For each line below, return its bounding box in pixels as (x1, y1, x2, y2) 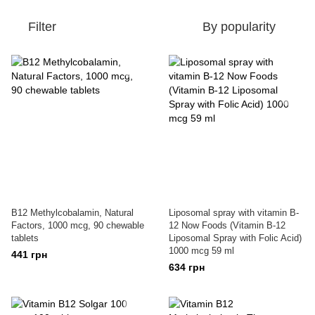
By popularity (202, 20, 276, 34)
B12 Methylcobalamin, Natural (11, 207, 134, 218)
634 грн (169, 262, 205, 273)
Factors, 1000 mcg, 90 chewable (11, 220, 144, 231)
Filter (28, 20, 56, 34)
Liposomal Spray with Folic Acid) (169, 233, 302, 243)
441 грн (11, 249, 47, 260)
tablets (11, 233, 39, 243)
